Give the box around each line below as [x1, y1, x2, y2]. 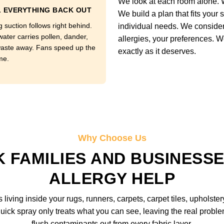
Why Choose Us [77, 133, 146, 143]
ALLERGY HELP [49, 169, 175, 187]
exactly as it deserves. [118, 47, 196, 55]
